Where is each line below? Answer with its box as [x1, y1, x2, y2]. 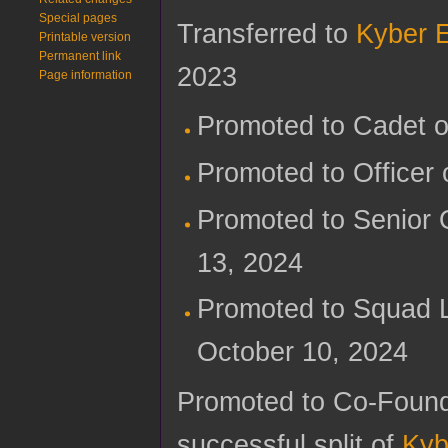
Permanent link [39, 49, 122, 63]
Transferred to [177, 18, 356, 50]
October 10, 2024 [196, 336, 408, 368]
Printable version [39, 30, 132, 44]
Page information [39, 68, 133, 82]
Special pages [39, 11, 118, 25]
